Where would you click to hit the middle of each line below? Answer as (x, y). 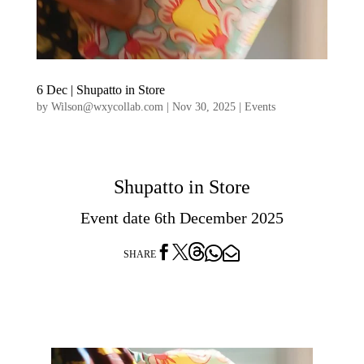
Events (260, 107)
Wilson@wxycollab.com (107, 107)
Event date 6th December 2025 (182, 218)
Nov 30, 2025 (204, 107)
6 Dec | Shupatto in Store (100, 90)
